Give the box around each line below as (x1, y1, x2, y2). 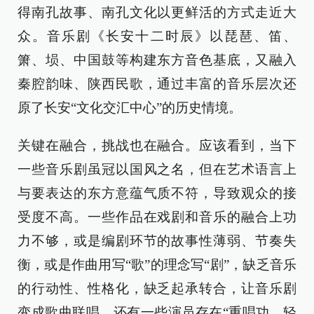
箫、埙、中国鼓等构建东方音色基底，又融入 (18, 53, 296, 68)
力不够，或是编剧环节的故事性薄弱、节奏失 (18, 233, 296, 249)
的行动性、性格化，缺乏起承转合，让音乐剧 (18, 281, 296, 296)
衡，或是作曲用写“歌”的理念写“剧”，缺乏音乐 (18, 257, 296, 273)
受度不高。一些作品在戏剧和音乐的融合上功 (18, 210, 296, 225)
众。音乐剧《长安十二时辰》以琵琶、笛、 (18, 29, 296, 44)
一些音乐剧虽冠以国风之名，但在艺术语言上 (18, 162, 296, 177)
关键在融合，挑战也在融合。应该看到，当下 (18, 138, 296, 153)
